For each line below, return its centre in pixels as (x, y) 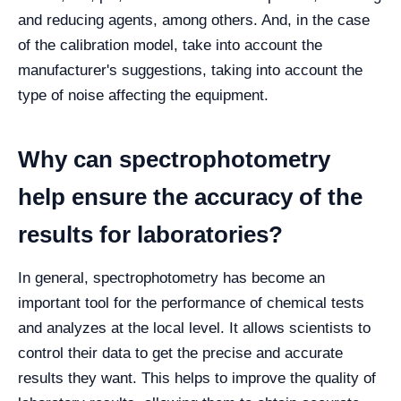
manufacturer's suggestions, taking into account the (190, 70)
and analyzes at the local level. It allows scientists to (194, 328)
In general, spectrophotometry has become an (171, 278)
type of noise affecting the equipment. (143, 95)
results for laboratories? (150, 235)
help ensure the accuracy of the (190, 197)
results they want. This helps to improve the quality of (197, 378)
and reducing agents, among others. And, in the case (194, 20)
